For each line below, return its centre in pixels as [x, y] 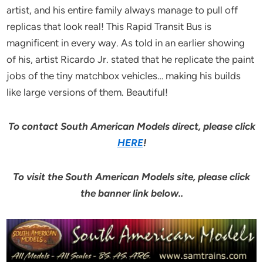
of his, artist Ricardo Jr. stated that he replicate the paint [131, 59]
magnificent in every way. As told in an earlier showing [126, 43]
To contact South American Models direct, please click [131, 126]
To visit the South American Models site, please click [131, 176]
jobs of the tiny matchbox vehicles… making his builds [124, 75]
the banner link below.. [131, 193]
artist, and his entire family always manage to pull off [122, 10]
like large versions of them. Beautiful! [87, 92]
